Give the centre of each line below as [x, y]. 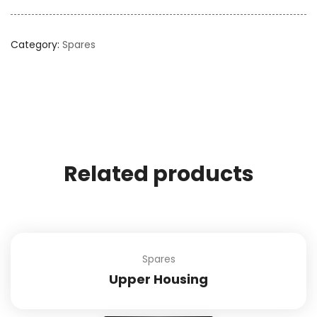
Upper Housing [158, 279]
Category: [36, 44]
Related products [158, 174]
